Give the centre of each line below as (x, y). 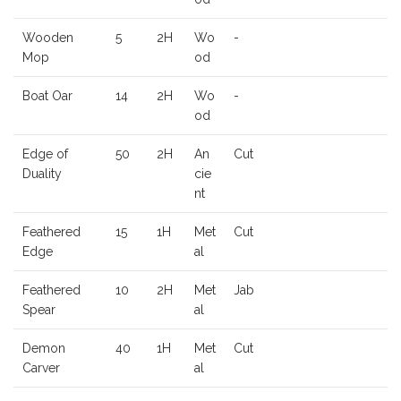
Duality (42, 174)
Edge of (45, 154)
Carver (41, 368)
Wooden (48, 38)
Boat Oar (47, 96)
